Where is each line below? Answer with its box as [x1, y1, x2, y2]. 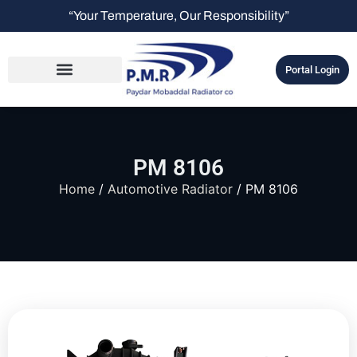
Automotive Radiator [108, 181, 233, 198]
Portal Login [284, 63, 339, 76]
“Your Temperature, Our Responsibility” [68, 9, 289, 22]
